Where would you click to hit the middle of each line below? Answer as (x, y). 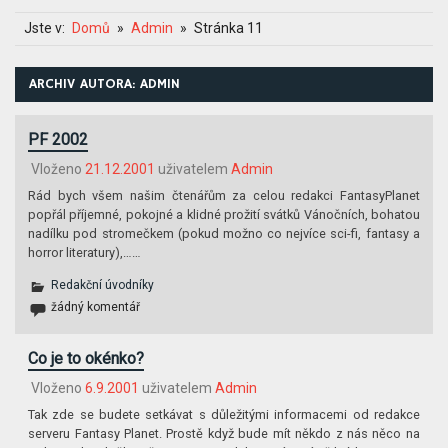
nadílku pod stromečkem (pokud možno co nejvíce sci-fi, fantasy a (224, 233)
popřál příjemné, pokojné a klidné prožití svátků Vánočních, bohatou (224, 214)
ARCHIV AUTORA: (85, 83)
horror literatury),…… (85, 252)
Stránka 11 (228, 28)
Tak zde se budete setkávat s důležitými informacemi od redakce (224, 415)
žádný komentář (96, 306)
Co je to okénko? (86, 358)
